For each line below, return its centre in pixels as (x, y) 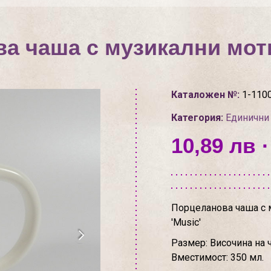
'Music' (186, 222)
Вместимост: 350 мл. (217, 257)
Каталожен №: (205, 95)
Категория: (197, 118)
